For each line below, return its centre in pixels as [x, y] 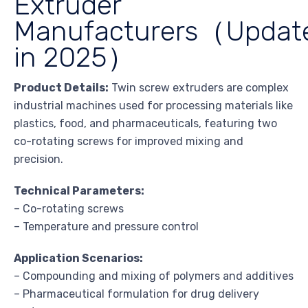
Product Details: [61, 87]
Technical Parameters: [79, 190]
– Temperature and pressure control [106, 226]
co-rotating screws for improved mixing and [129, 141]
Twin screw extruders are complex [199, 87]
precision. [38, 159]
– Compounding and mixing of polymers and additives [154, 276]
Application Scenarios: [78, 258]
